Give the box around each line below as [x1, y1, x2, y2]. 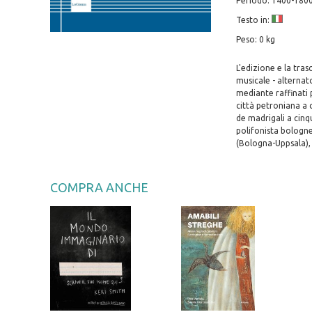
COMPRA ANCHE [50, 180, 148, 195]
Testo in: [235, 15, 272, 25]
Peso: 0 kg [235, 35, 275, 45]
